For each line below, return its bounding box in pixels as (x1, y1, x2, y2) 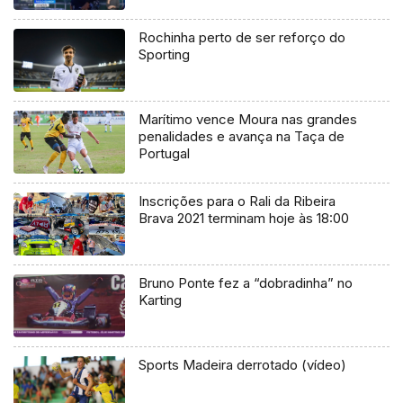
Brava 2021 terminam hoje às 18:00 (139, 210, 350, 228)
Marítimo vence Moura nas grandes (139, 111, 358, 129)
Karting (139, 291, 183, 309)
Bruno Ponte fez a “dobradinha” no (139, 274, 354, 292)
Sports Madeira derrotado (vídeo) (139, 356, 347, 374)
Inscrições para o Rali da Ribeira (139, 193, 336, 210)
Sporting (139, 46, 191, 64)
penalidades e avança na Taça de (139, 128, 345, 146)
